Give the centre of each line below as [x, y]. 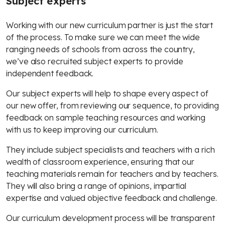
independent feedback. [50, 73]
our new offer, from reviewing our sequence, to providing [113, 105]
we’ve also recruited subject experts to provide [95, 61]
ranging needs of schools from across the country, [101, 49]
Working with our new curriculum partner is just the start [109, 25]
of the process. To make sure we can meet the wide [103, 37]
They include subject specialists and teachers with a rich [110, 150]
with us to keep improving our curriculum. [82, 130]
